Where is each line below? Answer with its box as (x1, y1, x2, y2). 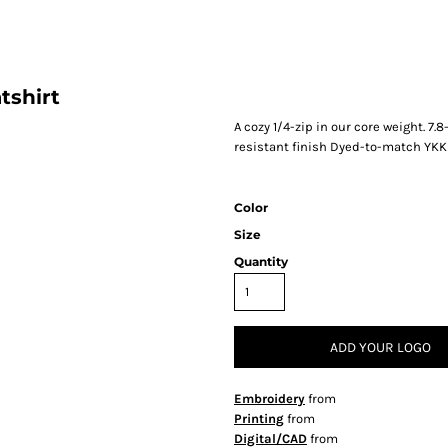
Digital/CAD (234, 431, 307, 446)
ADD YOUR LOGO (329, 339, 431, 357)
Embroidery (234, 391, 305, 406)
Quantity (234, 254, 288, 269)
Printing (234, 411, 284, 426)
